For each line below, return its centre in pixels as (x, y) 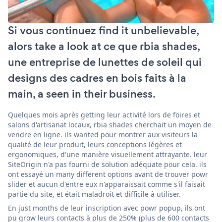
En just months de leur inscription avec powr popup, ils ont (107, 208)
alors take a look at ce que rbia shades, (104, 46)
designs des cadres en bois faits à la (97, 78)
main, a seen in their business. (82, 94)
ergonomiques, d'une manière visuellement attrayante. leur (108, 154)
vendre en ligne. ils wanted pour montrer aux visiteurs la (103, 134)
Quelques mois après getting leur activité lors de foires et (104, 114)
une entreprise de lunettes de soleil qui (105, 62)
